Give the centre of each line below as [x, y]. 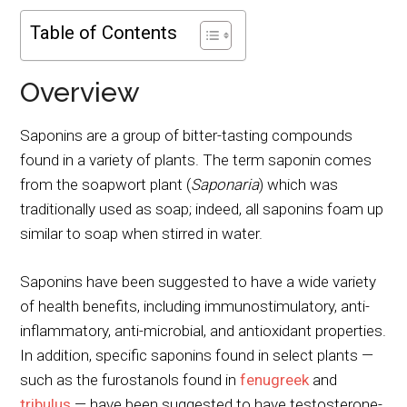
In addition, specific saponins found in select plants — [197, 355]
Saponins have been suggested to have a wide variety [199, 282]
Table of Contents [104, 33]
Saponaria [225, 184]
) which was [299, 184]
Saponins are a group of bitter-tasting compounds [187, 135]
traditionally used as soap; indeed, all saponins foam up [202, 209]
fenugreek [275, 380]
